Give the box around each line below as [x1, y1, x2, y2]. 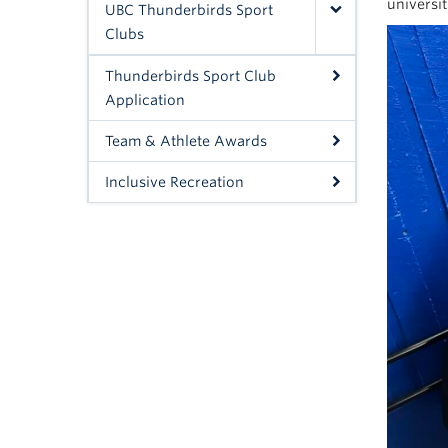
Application [105, 92, 185, 108]
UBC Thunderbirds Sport [105, 2, 273, 18]
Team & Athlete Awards [105, 133, 267, 149]
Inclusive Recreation [105, 174, 244, 190]
